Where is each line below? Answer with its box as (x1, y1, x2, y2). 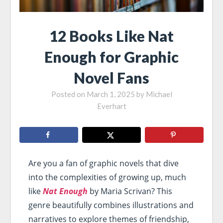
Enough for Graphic (44, 48, 179, 66)
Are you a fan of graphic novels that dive (28, 158, 179, 169)
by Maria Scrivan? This (87, 186, 172, 197)
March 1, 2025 (86, 90, 135, 99)
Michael (145, 90, 172, 99)
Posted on (51, 90, 87, 99)
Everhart (97, 102, 126, 111)
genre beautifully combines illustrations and (28, 200, 194, 211)
